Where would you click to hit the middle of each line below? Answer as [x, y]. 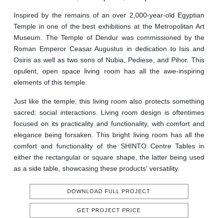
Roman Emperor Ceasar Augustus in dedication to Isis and [109, 49]
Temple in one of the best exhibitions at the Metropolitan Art [109, 27]
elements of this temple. [50, 82]
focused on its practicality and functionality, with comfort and [109, 124]
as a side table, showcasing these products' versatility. [97, 169]
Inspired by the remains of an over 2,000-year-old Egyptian [109, 15]
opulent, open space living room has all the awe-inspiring [109, 71]
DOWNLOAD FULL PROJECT [109, 191]
